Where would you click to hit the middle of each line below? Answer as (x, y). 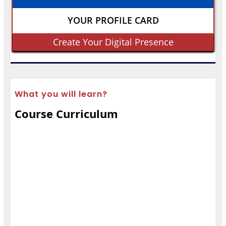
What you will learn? (61, 94)
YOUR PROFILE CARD (113, 20)
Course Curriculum (67, 113)
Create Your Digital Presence (113, 42)
